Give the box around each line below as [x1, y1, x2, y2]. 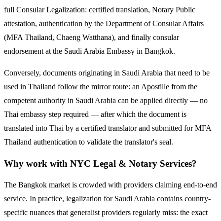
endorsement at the [4, 46, 64, 55]
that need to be [162, 68, 210, 77]
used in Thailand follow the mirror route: [4, 82, 130, 91]
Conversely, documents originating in [4, 68, 122, 77]
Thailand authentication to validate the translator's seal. [4, 137, 173, 146]
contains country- [155, 194, 211, 203]
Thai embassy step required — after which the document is [4, 110, 186, 118]
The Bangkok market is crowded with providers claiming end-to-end [4, 181, 217, 189]
